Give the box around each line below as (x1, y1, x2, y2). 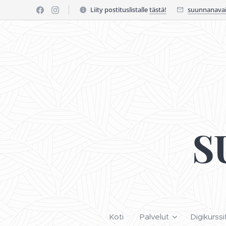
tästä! (149, 5, 166, 14)
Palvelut (140, 212, 169, 221)
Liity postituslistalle (90, 5, 149, 14)
